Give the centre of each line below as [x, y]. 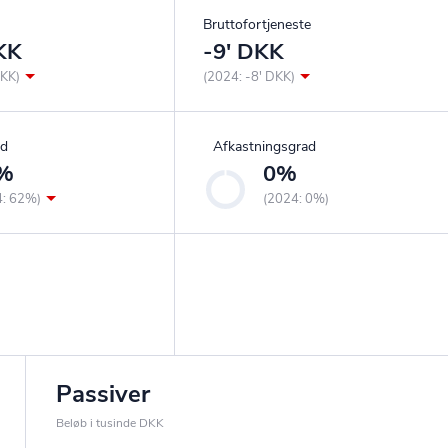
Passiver [102, 394]
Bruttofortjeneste [256, 25]
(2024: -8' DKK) [248, 77]
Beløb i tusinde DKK [109, 423]
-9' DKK [243, 52]
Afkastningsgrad [264, 147]
